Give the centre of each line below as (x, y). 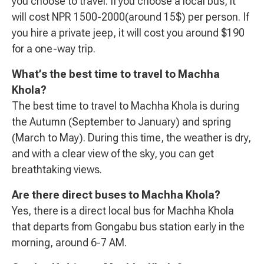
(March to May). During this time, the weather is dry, (131, 137)
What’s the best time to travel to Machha (116, 74)
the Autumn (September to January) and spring (121, 121)
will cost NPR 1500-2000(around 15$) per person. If (130, 16)
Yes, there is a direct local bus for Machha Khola (123, 210)
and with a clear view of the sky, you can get (113, 153)
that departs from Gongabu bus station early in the (128, 226)
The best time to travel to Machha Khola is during (126, 105)
